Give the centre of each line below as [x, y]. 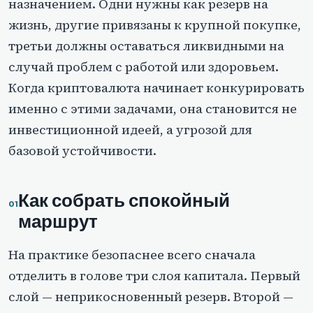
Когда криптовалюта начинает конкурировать [156, 88]
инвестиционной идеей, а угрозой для [130, 130]
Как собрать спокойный [124, 201]
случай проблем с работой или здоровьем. [144, 67]
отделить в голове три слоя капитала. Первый [154, 276]
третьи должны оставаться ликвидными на [146, 46]
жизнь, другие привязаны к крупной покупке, [155, 25]
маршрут [58, 222]
